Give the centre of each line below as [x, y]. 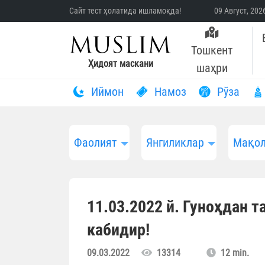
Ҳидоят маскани [120, 64]
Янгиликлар [175, 143]
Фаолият [96, 143]
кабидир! [118, 230]
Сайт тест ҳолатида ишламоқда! [125, 11]
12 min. [232, 253]
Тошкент [212, 50]
